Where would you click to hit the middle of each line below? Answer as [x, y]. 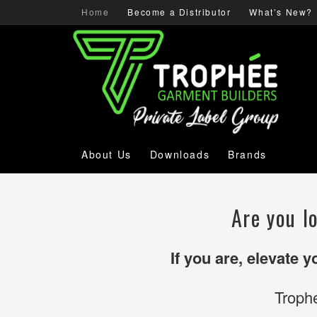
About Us [106, 154]
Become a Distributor [179, 12]
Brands [247, 154]
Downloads [180, 154]
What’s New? [281, 12]
